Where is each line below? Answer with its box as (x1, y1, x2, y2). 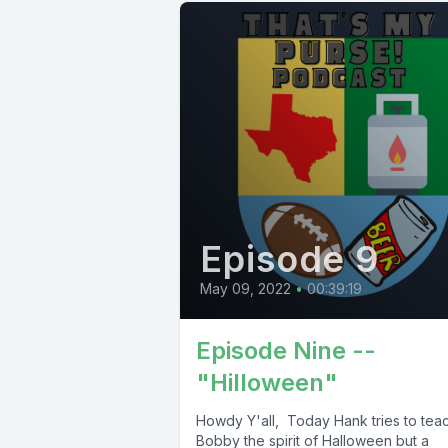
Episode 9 (200, 237, 380, 282)
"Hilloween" (196, 368, 338, 398)
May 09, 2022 (200, 280, 291, 298)
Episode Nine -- (196, 336, 376, 366)
